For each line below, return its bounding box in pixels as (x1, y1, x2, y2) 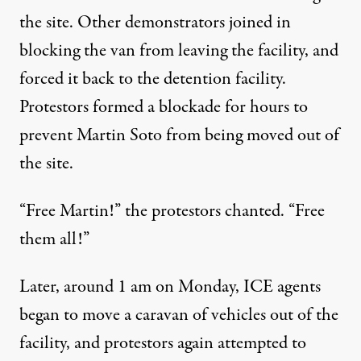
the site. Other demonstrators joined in (19, 10, 291, 36)
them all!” (19, 226, 89, 253)
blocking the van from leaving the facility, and (19, 38, 338, 64)
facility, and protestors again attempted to (19, 330, 306, 357)
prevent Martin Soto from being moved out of (19, 122, 339, 149)
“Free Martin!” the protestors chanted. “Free (19, 198, 325, 225)
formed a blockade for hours (93, 94, 289, 121)
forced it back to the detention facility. (19, 66, 286, 93)
